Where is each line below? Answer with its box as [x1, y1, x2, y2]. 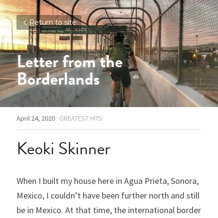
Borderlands [17, 66, 100, 91]
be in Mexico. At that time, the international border [17, 204, 201, 216]
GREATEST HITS [59, 114, 102, 123]
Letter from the [17, 48, 123, 74]
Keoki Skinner [17, 135, 110, 161]
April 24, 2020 [17, 114, 55, 123]
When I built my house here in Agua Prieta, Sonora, [17, 175, 199, 186]
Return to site [29, 18, 76, 27]
